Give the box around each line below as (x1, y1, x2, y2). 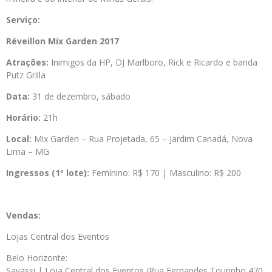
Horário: (6, 112, 41, 123)
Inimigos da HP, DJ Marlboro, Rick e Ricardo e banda (51, 56, 257, 68)
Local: (6, 133, 32, 144)
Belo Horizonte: (6, 252, 67, 263)
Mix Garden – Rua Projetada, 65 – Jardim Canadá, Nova (34, 133, 253, 144)
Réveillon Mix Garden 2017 (6, 35, 119, 47)
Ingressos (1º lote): (6, 167, 89, 178)
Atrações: (6, 56, 49, 68)
